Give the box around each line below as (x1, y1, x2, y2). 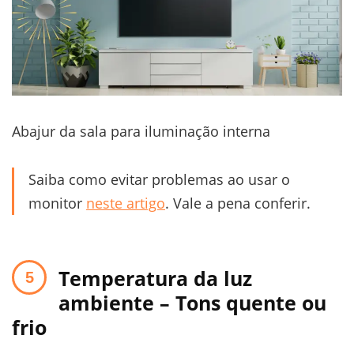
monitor (28, 193, 86, 213)
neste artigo (86, 193, 165, 213)
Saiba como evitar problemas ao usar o (28, 169, 290, 189)
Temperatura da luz (58, 264, 252, 292)
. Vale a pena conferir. (165, 193, 311, 213)
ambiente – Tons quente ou (58, 288, 326, 316)
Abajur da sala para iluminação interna (12, 121, 270, 141)
